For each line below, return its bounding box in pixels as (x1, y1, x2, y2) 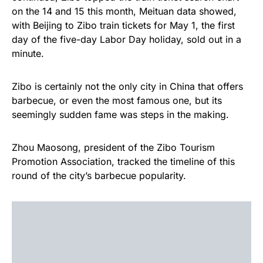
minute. (12, 48, 44, 59)
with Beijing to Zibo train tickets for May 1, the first (12, 19, 235, 31)
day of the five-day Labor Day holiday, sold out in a (12, 33, 241, 45)
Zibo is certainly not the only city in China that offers (12, 80, 243, 92)
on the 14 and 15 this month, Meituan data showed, (12, 5, 237, 17)
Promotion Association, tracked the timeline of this (12, 156, 235, 167)
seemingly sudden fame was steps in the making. (12, 109, 229, 120)
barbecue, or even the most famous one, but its (12, 95, 222, 106)
